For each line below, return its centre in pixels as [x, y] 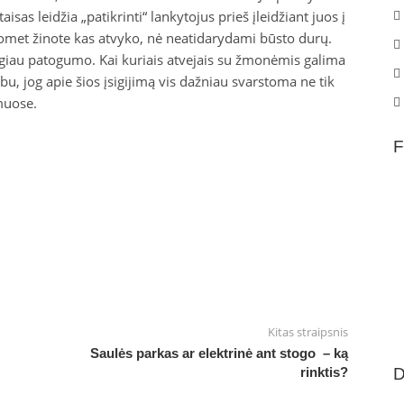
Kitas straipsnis [308, 331]
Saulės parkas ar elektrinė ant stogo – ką [219, 353]
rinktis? [324, 372]
